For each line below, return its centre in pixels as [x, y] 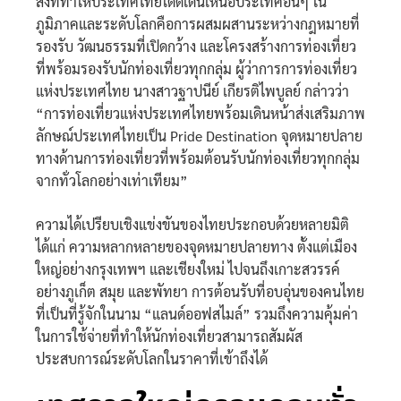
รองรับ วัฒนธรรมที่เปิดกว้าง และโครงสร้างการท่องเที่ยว [196, 47]
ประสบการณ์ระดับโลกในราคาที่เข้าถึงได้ [152, 359]
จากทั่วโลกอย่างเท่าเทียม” [112, 181]
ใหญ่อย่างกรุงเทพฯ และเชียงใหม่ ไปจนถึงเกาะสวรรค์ [188, 269]
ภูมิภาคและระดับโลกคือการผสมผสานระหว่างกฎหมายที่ [198, 24]
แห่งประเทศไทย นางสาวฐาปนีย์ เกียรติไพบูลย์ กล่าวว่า [192, 91]
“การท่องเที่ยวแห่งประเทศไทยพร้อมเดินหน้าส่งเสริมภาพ [200, 114]
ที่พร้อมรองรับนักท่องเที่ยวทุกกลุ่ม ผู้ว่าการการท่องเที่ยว [196, 69]
